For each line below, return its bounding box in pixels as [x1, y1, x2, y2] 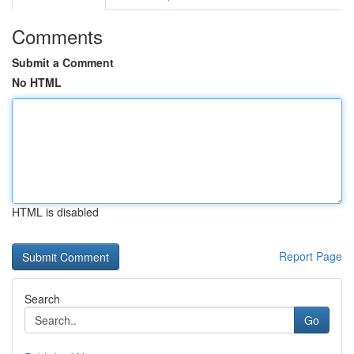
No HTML [12, 74, 62, 90]
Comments [12, 22, 103, 50]
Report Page [279, 248, 342, 264]
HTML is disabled [12, 204, 99, 220]
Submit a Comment [12, 55, 114, 70]
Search [24, 291, 60, 307]
